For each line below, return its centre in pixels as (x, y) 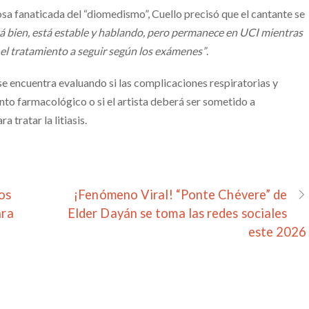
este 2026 (277, 232)
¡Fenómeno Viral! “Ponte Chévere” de (181, 195)
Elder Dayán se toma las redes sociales (177, 213)
